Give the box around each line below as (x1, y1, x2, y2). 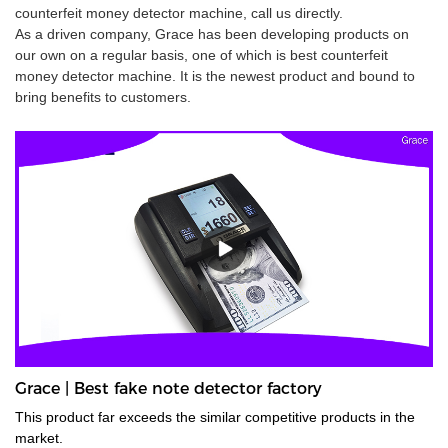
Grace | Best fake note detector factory (15, 378, 322, 398)
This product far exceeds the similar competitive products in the (15, 408, 415, 425)
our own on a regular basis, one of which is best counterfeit (15, 47, 388, 64)
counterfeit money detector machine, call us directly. (15, 5, 343, 22)
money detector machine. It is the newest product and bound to (15, 68, 415, 85)
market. (15, 429, 63, 446)
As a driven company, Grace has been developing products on (15, 26, 409, 43)
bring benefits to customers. (15, 89, 191, 106)
